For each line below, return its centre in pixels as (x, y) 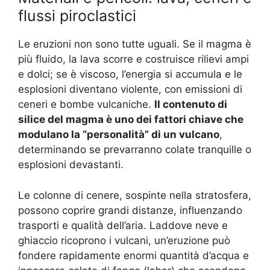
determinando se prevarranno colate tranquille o (135, 150)
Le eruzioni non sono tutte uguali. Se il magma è (135, 44)
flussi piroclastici (77, 16)
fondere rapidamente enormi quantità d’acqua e (133, 255)
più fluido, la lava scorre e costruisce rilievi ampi (133, 59)
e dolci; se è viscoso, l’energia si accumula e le (130, 74)
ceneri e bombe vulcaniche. (86, 105)
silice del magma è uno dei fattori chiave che (131, 120)
